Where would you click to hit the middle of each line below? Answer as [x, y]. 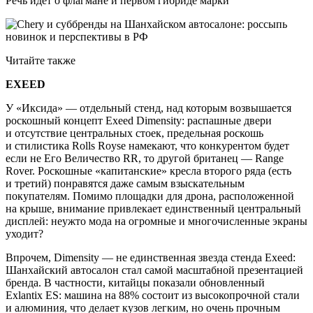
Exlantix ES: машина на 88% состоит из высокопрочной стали [153, 296]
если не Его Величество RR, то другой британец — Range [145, 159]
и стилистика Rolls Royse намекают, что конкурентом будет [147, 146]
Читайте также [41, 61]
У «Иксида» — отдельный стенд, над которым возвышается [148, 108]
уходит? [24, 234]
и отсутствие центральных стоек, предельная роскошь [134, 133]
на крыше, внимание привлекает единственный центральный [153, 209]
